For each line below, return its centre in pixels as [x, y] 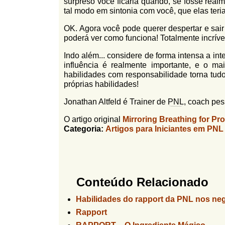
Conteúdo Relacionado [142, 182]
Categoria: [85, 129]
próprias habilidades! [101, 84]
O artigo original [93, 119]
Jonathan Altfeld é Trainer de [116, 102]
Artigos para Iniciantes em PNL [164, 129]
